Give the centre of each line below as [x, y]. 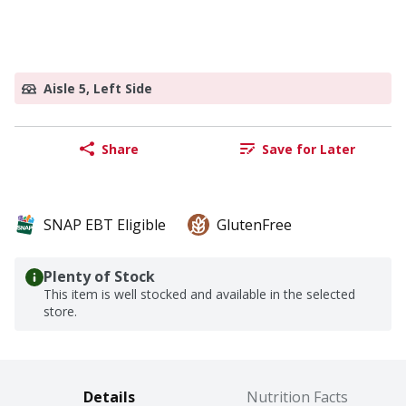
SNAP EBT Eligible [105, 225]
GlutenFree [254, 225]
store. [60, 312]
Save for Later [308, 149]
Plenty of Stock [99, 277]
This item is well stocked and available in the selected [199, 295]
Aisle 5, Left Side [98, 89]
